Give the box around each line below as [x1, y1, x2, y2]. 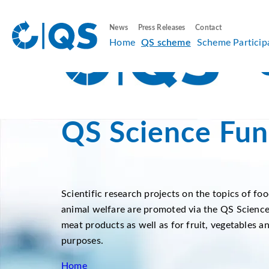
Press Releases [138, 23, 186, 31]
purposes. [61, 236, 103, 246]
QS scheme [141, 37, 191, 47]
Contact [195, 23, 222, 31]
